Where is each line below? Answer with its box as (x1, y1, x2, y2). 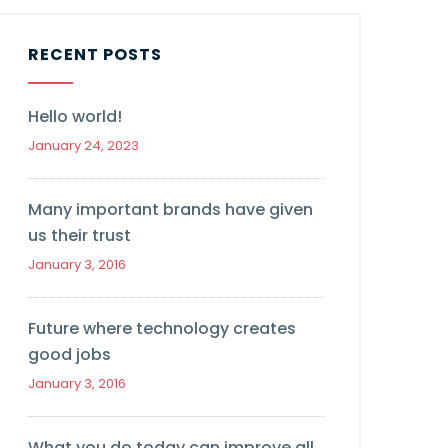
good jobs (28, 342, 111, 366)
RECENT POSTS (28, 42, 162, 66)
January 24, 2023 (28, 135, 139, 155)
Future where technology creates (28, 316, 296, 340)
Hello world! (28, 104, 122, 128)
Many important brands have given (28, 197, 313, 221)
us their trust (28, 223, 131, 247)
